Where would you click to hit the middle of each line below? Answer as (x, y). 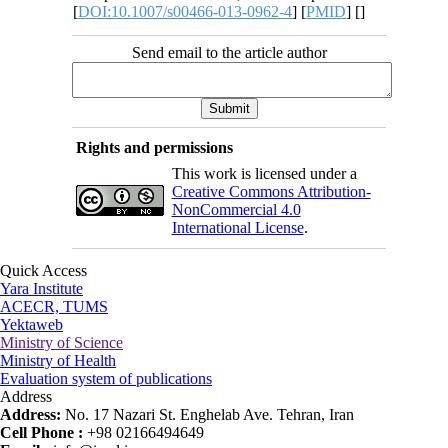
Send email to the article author (229, 52)
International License (237, 227)
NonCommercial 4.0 (236, 209)
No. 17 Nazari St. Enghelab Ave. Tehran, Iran (209, 414)
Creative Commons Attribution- (271, 191)
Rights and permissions (154, 147)
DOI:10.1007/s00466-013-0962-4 (185, 11)
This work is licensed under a (264, 173)
